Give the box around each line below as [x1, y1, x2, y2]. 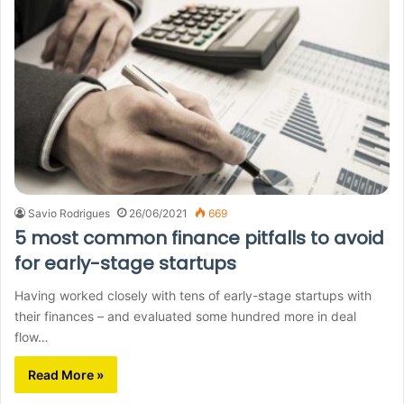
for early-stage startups [14, 251, 236, 277]
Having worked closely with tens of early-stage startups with [14, 288, 372, 304]
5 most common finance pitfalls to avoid [14, 225, 384, 252]
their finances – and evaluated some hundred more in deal [14, 308, 356, 325]
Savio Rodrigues [28, 207, 110, 221]
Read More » [28, 367, 104, 383]
